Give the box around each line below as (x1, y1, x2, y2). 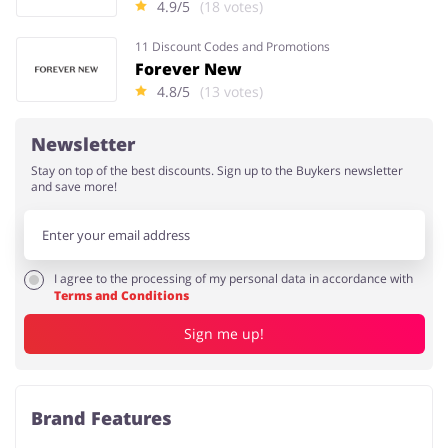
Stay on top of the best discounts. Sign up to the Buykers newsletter (31, 161, 403, 179)
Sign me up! (184, 324, 264, 344)
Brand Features (31, 405, 172, 430)
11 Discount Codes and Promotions (134, 37, 330, 55)
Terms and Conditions (53, 286, 189, 304)
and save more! (31, 177, 117, 195)
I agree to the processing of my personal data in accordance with (53, 269, 413, 287)
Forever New (134, 57, 242, 80)
